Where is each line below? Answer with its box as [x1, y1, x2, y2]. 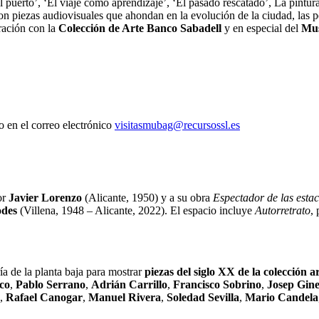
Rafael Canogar [6, 291, 83, 303]
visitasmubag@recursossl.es [115, 118, 240, 131]
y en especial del [221, 21, 301, 34]
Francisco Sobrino [173, 278, 261, 291]
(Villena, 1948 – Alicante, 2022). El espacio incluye [17, 204, 255, 216]
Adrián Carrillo [91, 278, 167, 291]
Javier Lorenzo [9, 191, 82, 204]
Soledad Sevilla [167, 291, 239, 303]
